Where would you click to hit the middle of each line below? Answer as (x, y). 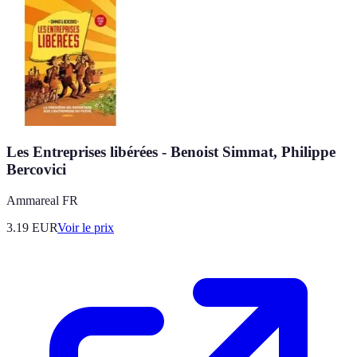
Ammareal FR (42, 201)
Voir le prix (86, 228)
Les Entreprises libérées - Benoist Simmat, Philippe (171, 152)
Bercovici (36, 170)
